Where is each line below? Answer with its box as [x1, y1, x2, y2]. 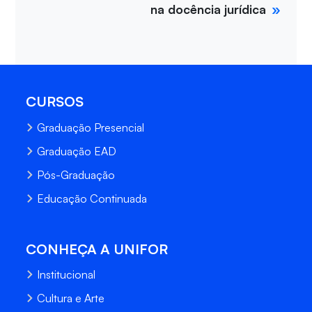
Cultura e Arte [37, 291, 105, 306]
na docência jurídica [150, 1, 267, 17]
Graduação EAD [37, 143, 117, 158]
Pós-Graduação [37, 167, 116, 182]
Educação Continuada [37, 191, 148, 205]
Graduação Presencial [37, 120, 145, 134]
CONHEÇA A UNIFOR [26, 240, 169, 258]
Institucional [37, 267, 96, 282]
